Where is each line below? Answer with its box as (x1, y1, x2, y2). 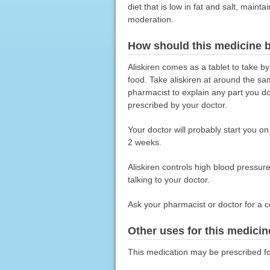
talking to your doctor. (127, 174, 210, 184)
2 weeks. (127, 137, 162, 147)
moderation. (127, 14, 174, 24)
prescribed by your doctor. (127, 99, 227, 110)
